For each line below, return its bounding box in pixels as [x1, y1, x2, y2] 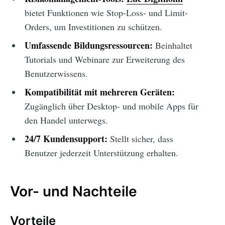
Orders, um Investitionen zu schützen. [24, 21, 162, 33]
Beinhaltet [152, 39, 192, 52]
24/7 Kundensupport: [24, 132, 107, 146]
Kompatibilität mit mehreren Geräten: [24, 85, 175, 99]
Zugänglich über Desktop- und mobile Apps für [24, 100, 198, 113]
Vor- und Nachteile [10, 183, 137, 200]
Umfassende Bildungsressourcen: [24, 39, 153, 52]
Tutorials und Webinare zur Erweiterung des [24, 53, 185, 66]
